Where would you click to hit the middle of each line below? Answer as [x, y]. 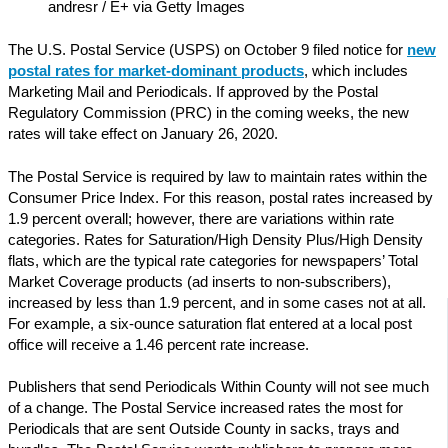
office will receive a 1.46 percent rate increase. [158, 344]
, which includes [356, 70]
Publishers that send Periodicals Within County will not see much [218, 387]
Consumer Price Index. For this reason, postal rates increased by [220, 197]
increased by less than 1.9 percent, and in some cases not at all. [217, 302]
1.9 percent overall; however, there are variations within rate [201, 218]
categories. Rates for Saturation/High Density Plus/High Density [215, 239]
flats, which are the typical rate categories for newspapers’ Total [213, 260]
